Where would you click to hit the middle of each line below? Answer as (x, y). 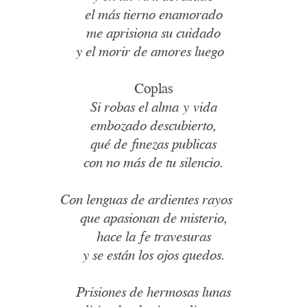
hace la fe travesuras (153, 236)
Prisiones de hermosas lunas (153, 292)
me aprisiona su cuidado (153, 33)
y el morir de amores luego (150, 51)
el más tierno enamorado (153, 14)
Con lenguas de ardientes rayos (146, 199)
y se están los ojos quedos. (153, 255)
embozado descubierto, (153, 125)
